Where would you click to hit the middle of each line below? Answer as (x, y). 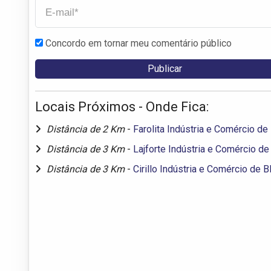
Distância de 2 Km (87, 129)
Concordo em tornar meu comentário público (139, 43)
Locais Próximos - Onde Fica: (122, 106)
